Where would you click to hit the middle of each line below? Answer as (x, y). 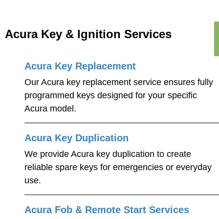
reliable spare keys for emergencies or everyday (118, 167)
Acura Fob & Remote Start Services (107, 210)
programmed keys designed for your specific (111, 95)
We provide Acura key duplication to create (108, 154)
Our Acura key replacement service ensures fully (119, 82)
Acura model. (50, 109)
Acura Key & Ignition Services (88, 34)
